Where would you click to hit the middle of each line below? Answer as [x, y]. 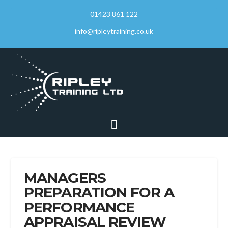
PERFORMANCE [79, 207]
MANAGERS [65, 178]
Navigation [147, 124]
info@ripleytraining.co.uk [114, 31]
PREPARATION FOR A [99, 193]
